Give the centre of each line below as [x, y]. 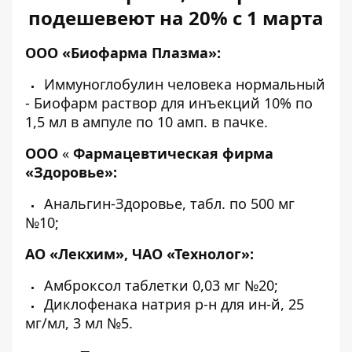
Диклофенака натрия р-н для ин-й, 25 [172, 304]
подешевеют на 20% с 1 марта [176, 18]
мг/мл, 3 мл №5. [79, 323]
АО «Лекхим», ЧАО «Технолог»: [139, 254]
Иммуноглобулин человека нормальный [183, 84]
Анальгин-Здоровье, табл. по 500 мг [167, 203]
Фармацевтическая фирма [173, 153]
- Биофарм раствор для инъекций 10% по [169, 103]
